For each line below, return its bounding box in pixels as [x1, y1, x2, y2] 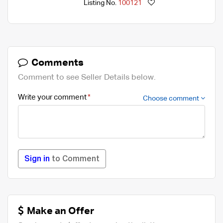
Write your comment [18, 93, 87, 101]
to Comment [50, 155, 100, 163]
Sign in [24, 155, 50, 163]
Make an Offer [25, 206, 94, 216]
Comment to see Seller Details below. [18, 73, 156, 82]
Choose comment [143, 95, 201, 102]
